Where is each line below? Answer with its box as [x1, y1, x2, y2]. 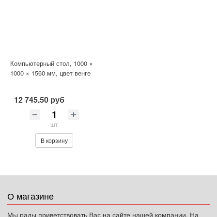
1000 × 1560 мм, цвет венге [10, 68, 91, 77]
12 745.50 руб [14, 93, 64, 105]
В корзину [41, 136, 68, 145]
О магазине [7, 189, 54, 202]
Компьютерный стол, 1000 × [10, 58, 93, 68]
